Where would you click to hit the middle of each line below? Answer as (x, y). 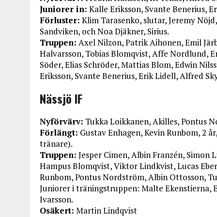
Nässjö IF (61, 98)
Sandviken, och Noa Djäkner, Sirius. (104, 31)
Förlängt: (59, 132)
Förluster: (60, 20)
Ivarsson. (56, 199)
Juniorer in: (63, 9)
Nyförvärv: (62, 121)
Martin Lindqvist (106, 210)
